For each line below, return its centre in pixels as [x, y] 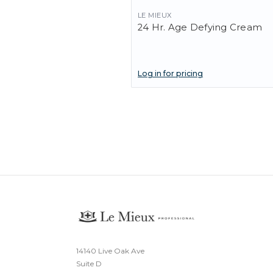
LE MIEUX [155, 16]
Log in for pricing [170, 74]
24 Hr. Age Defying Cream [200, 27]
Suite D [89, 264]
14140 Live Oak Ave [110, 251]
